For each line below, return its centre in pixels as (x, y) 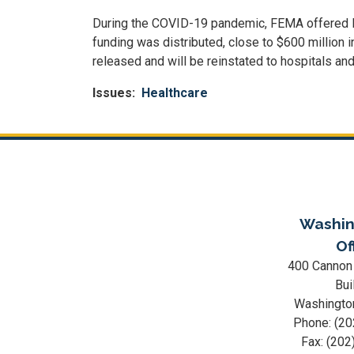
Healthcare (175, 93)
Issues (112, 93)
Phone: (314, 323)
